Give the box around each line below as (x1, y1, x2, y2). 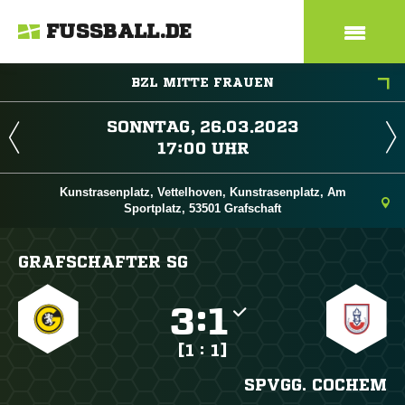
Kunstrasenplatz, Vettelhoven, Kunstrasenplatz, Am (59, 185, 346, 199)
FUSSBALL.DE (46, 22, 193, 42)
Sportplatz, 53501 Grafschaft (124, 202, 281, 215)
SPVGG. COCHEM (243, 376, 387, 392)
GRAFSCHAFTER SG (18, 253, 188, 269)
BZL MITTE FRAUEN (131, 76, 274, 89)
